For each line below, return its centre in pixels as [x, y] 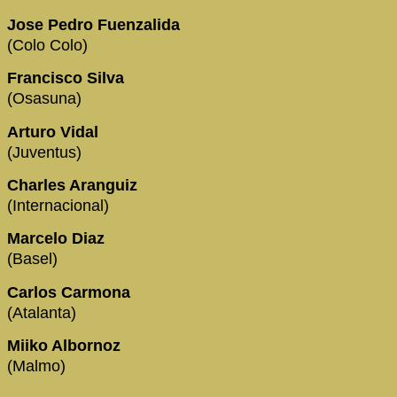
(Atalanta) [42, 312]
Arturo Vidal [55, 132]
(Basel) [32, 259]
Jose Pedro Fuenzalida [96, 24]
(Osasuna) [44, 99]
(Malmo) [36, 366]
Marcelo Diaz [58, 239]
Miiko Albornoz [66, 346]
